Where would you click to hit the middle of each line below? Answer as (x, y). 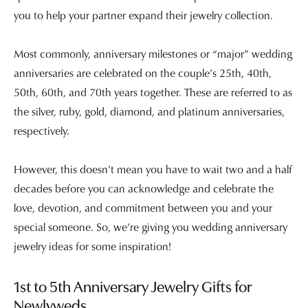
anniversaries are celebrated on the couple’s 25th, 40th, (143, 73)
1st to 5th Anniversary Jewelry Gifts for (133, 288)
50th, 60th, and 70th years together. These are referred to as (153, 92)
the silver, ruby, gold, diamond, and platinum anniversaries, (149, 111)
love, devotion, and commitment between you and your (143, 207)
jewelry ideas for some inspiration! (94, 246)
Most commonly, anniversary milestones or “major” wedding (153, 53)
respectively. (42, 130)
